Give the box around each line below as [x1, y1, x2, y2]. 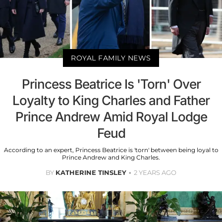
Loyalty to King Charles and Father [12, 92, 210, 108]
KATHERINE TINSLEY [55, 168, 126, 176]
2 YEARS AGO [134, 168, 176, 176]
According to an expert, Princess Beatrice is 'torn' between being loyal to [3, 146, 219, 154]
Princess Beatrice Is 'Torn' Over [21, 76, 201, 92]
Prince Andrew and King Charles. [62, 153, 160, 161]
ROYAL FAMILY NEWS [71, 53, 151, 62]
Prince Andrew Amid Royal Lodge [15, 109, 207, 124]
